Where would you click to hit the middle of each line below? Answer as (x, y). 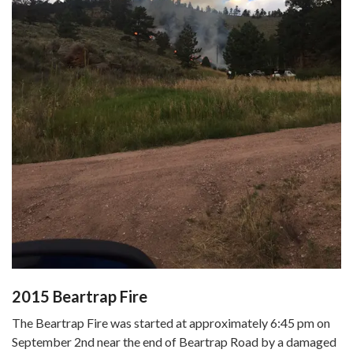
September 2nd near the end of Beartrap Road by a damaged (174, 342)
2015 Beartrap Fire (80, 297)
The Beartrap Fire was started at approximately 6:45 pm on (171, 323)
